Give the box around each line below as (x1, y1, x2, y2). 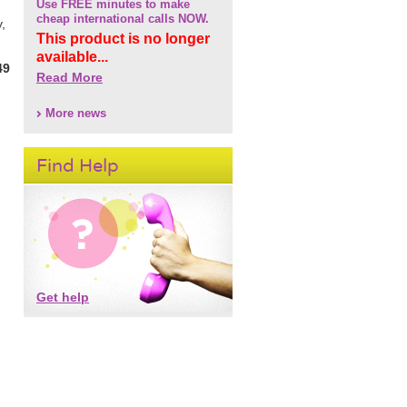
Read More (36, 70, 103, 84)
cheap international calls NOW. (36, 12, 209, 25)
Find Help (36, 155, 119, 176)
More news (45, 106, 106, 120)
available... (36, 49, 108, 65)
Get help (36, 290, 89, 304)
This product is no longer (36, 31, 210, 46)
